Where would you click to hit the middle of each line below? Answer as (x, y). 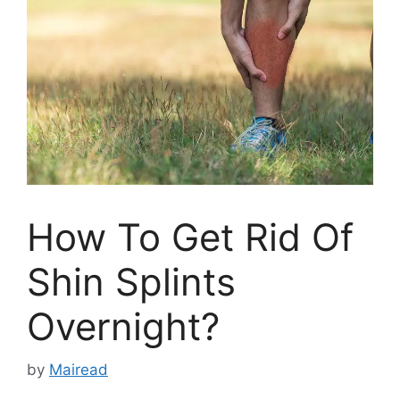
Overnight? (123, 326)
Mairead (79, 370)
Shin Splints (131, 281)
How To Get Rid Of (190, 237)
